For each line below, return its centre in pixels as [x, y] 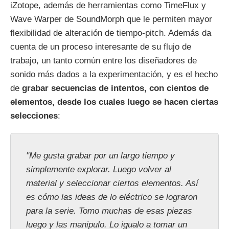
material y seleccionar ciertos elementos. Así [112, 184]
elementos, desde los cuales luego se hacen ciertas [114, 102]
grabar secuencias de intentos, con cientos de [115, 88]
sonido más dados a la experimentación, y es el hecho [114, 75]
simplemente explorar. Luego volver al [99, 170]
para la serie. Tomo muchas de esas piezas [109, 211]
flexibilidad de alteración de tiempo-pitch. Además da [111, 33]
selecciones [34, 116]
